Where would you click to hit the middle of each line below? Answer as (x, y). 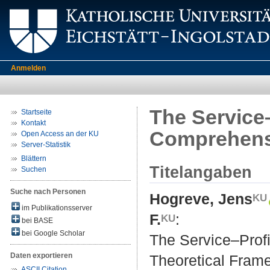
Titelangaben (201, 172)
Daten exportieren (41, 256)
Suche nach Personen (48, 192)
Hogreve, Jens (201, 199)
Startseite (36, 112)
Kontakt (33, 123)
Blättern (34, 159)
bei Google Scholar (52, 233)
